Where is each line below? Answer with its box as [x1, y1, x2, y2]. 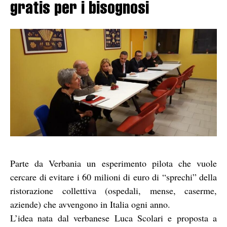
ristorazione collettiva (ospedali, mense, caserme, [10, 184, 217, 197]
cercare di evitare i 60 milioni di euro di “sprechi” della [10, 170, 217, 183]
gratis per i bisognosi [10, 1, 149, 19]
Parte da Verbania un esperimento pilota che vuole [10, 157, 217, 169]
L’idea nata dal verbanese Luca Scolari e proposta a [10, 211, 217, 224]
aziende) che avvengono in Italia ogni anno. [10, 198, 170, 210]
